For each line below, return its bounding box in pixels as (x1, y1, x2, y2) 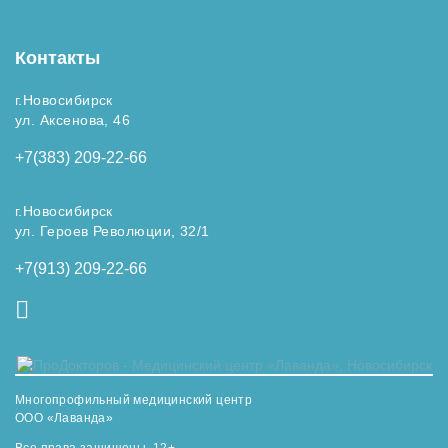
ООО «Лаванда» (15, 411, 114, 426)
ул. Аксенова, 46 (15, 112, 131, 128)
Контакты (15, 48, 100, 68)
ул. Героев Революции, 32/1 (15, 223, 210, 239)
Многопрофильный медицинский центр (15, 393, 253, 408)
